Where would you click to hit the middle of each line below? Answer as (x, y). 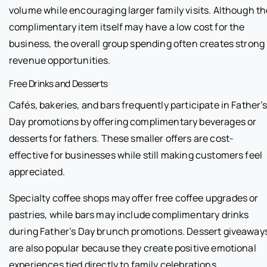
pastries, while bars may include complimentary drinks (129, 214)
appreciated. (37, 171)
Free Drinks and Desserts (58, 83)
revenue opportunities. (60, 60)
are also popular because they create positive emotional (133, 248)
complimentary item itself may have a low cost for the (127, 27)
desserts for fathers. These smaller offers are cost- (122, 138)
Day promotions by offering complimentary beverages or (133, 121)
